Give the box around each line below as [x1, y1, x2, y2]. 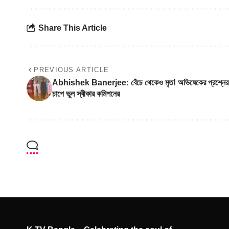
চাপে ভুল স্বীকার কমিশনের [52, 89, 120, 99]
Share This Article [38, 23, 107, 32]
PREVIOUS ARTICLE [34, 66, 109, 74]
